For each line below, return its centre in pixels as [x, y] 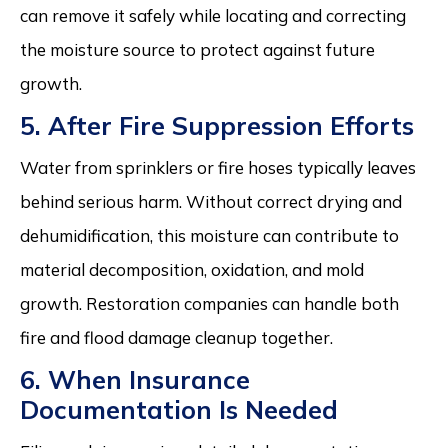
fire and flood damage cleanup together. [176, 337]
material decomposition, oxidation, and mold [192, 269]
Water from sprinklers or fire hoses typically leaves [218, 167]
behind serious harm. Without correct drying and [211, 201]
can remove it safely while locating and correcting [213, 15]
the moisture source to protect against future [197, 49]
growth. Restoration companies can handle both [209, 303]
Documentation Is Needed [179, 409]
